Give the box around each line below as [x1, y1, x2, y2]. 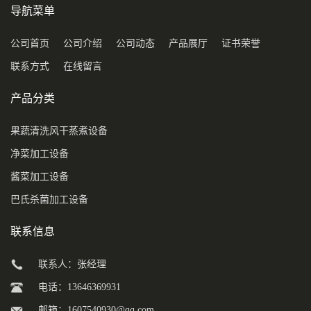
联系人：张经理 [38, 259, 106, 269]
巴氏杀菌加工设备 [10, 194, 88, 205]
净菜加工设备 [10, 149, 69, 159]
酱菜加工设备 [10, 171, 69, 182]
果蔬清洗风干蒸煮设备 [10, 126, 108, 136]
